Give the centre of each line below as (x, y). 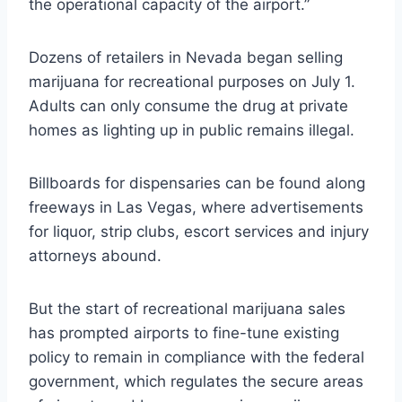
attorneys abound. (95, 255)
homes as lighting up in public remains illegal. (192, 130)
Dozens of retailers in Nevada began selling (186, 57)
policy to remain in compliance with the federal (197, 357)
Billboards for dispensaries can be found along (197, 183)
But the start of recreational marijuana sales (187, 308)
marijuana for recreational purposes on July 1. (192, 81)
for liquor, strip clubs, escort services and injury (199, 231)
